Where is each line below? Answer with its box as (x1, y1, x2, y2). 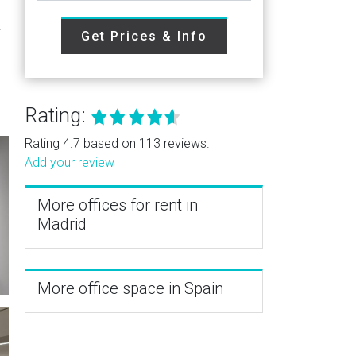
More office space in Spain (37, 279, 223, 298)
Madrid (37, 215, 87, 234)
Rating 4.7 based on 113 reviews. (25, 136, 210, 151)
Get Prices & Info (80, 29, 207, 44)
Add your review (25, 155, 114, 170)
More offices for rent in (37, 195, 198, 215)
